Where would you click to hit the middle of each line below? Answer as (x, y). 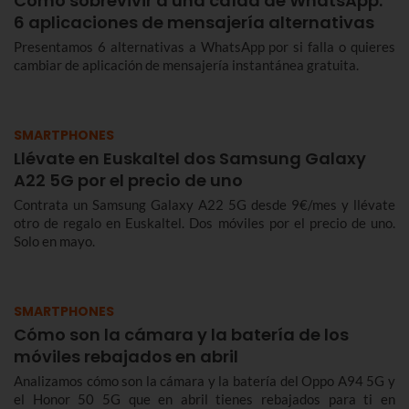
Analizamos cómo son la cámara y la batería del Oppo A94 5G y (204, 381)
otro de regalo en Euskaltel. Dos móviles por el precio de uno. (204, 223)
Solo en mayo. (54, 241)
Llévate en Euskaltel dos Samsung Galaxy (190, 159)
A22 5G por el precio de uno (128, 181)
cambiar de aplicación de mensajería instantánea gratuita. (186, 65)
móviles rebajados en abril (126, 357)
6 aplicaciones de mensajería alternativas (194, 23)
